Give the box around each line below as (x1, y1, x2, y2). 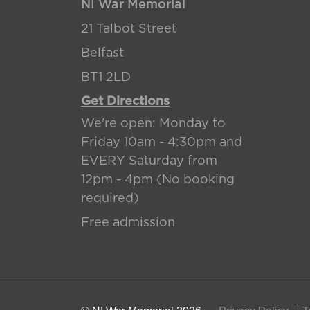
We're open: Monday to (81, 118, 226, 130)
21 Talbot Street (81, 23, 176, 35)
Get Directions (81, 95, 170, 108)
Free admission (81, 217, 175, 229)
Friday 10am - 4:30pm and (81, 136, 242, 149)
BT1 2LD (81, 71, 131, 84)
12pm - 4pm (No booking (81, 174, 235, 186)
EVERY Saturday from (81, 155, 217, 167)
